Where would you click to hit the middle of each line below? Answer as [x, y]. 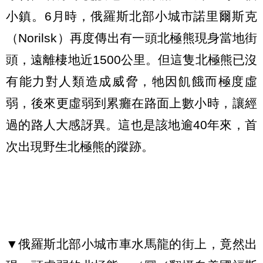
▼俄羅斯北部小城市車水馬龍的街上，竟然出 [131, 244]
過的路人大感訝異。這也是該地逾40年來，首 [131, 124]
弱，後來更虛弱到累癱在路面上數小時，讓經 [131, 103]
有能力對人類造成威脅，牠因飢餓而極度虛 [131, 81]
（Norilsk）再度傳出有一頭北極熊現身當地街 [131, 38]
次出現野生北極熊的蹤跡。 [80, 146]
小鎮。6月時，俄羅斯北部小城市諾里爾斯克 [131, 16]
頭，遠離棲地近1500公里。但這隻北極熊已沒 [131, 59]
